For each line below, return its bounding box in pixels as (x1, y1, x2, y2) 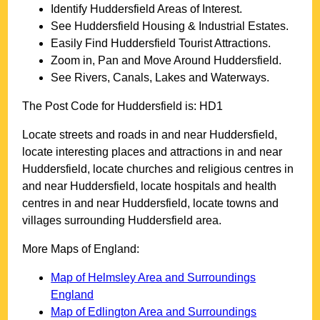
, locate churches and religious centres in (87, 163, 294, 176)
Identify (51, 3, 91, 16)
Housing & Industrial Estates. (139, 20, 289, 33)
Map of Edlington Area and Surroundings (51, 306, 257, 319)
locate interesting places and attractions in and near (22, 146, 283, 159)
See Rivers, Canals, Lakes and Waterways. (51, 71, 270, 84)
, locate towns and (187, 197, 279, 210)
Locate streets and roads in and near (22, 129, 210, 141)
